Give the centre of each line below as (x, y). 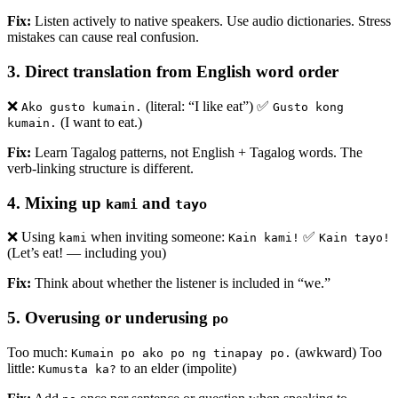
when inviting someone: (158, 237)
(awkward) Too (337, 352)
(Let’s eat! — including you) (87, 253)
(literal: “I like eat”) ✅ (207, 106)
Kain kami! (264, 238)
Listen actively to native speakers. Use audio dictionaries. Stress (211, 21)
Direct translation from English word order (182, 72)
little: (23, 368)
